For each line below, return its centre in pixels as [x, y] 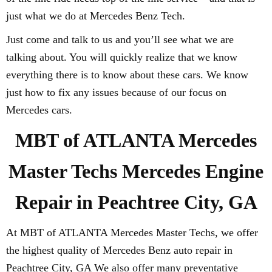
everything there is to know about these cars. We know [127, 75]
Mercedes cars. [39, 110]
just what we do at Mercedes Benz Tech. [96, 16]
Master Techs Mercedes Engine [136, 171]
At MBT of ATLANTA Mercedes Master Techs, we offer [132, 233]
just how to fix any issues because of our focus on [116, 92]
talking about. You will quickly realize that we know [122, 57]
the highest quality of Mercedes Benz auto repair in [119, 250]
